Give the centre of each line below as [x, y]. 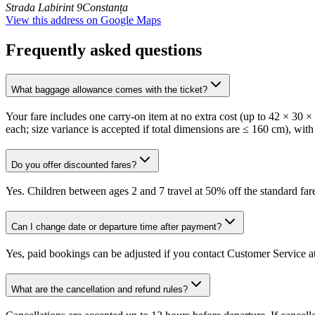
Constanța [105, 8]
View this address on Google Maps [83, 20]
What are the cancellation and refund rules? [99, 289]
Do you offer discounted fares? [74, 165]
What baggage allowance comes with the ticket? [109, 90]
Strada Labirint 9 [44, 8]
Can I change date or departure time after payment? [116, 227]
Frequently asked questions [104, 50]
